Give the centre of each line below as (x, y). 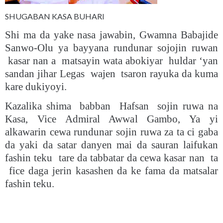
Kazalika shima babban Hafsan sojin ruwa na (111, 106)
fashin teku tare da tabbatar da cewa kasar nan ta (111, 158)
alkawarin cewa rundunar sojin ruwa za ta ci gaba (111, 132)
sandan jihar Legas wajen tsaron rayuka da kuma (111, 73)
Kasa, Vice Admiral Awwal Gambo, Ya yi (111, 119)
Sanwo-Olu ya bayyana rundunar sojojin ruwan (111, 48)
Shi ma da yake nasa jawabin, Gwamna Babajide (111, 35)
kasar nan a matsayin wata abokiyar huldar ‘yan (111, 60)
